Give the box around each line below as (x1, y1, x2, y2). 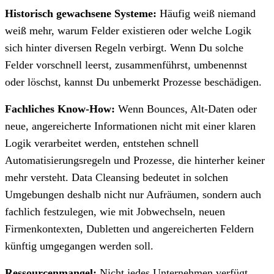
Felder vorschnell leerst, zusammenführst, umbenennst (5, 58, 247, 71)
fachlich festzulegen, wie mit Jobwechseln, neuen (5, 205, 225, 218)
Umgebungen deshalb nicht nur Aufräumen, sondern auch (5, 188, 261, 201)
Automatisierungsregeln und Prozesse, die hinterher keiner (5, 154, 265, 166)
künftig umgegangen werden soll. (5, 239, 154, 252)
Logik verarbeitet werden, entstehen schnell (5, 136, 199, 149)
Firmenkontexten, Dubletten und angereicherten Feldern (5, 222, 254, 235)
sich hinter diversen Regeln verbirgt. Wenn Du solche (5, 41, 243, 54)
